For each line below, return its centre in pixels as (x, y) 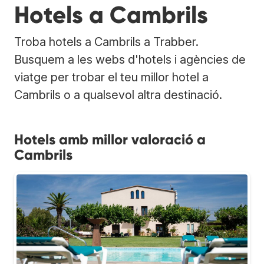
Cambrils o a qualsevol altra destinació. (118, 95)
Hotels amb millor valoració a (110, 139)
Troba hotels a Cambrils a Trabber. (106, 42)
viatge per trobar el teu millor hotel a (111, 77)
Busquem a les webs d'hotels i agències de (130, 59)
